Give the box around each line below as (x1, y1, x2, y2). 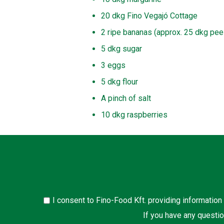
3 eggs (101, 60, 125, 70)
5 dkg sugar (101, 43, 142, 53)
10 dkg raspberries (101, 109, 167, 119)
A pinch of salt (101, 93, 151, 103)
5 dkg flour (101, 76, 138, 86)
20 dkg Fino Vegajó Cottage (101, 10, 197, 20)
